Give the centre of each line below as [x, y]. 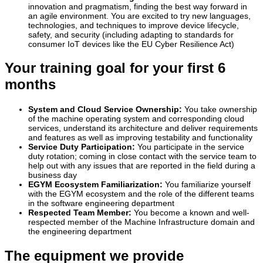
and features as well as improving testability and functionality [140, 138]
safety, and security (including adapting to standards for [131, 34]
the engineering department [80, 232]
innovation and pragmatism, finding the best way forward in [138, 6]
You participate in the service [190, 147]
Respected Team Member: [81, 213]
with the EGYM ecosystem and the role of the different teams [141, 194]
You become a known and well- [192, 213]
